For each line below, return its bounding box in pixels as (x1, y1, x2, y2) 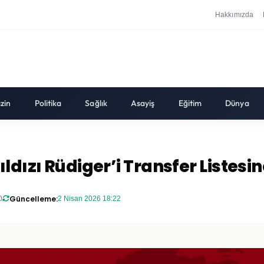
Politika (34, 98, 62, 108)
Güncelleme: (9, 193, 58, 204)
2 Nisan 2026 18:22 (58, 194, 121, 203)
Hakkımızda (215, 10, 254, 19)
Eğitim (178, 98, 202, 108)
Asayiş (130, 98, 155, 108)
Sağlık (85, 98, 107, 108)
